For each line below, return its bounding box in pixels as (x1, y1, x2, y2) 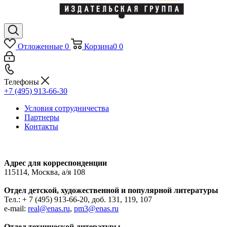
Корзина (84, 42, 113, 51)
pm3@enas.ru (74, 204, 119, 213)
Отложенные (17, 42, 63, 51)
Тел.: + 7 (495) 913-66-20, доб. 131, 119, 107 (4, 195, 152, 204)
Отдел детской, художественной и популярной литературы (4, 185, 218, 195)
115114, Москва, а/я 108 (4, 167, 85, 176)
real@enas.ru (28, 204, 70, 213)
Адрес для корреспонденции (4, 158, 107, 167)
